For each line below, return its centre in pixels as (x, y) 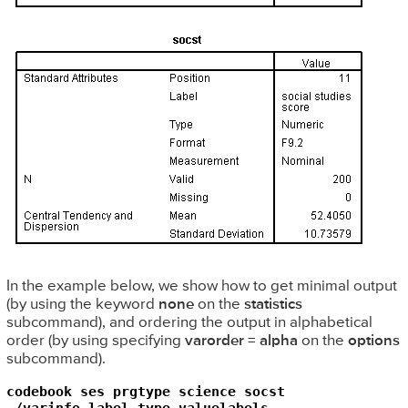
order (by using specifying (95, 341)
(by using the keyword (82, 304)
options (373, 341)
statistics (273, 304)
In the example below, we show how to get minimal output (201, 286)
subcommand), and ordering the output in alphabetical (189, 322)
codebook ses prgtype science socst (145, 391)
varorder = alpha (241, 341)
